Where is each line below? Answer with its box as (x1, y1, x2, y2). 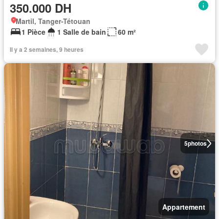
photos (187, 139, 207, 148)
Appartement (162, 202, 205, 212)
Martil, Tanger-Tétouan (16, 16, 90, 26)
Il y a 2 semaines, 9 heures (10, 45, 84, 54)
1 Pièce (22, 27, 45, 37)
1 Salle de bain (57, 27, 106, 37)
